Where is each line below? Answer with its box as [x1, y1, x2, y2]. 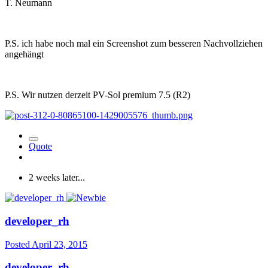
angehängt [5, 49, 44, 60]
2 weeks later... [29, 172, 85, 183]
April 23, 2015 [32, 239, 87, 249]
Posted [5, 239, 32, 249]
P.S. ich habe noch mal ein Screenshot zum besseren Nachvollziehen [5, 38, 263, 49]
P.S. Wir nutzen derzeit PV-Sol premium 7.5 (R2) [5, 90, 190, 100]
